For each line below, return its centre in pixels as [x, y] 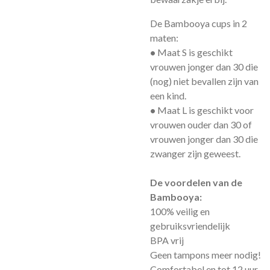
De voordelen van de [196, 182]
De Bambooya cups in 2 [199, 23]
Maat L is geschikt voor [206, 110]
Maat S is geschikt [195, 52]
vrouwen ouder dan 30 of [201, 124]
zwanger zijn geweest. [195, 153]
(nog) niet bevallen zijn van [204, 81]
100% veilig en [180, 211]
